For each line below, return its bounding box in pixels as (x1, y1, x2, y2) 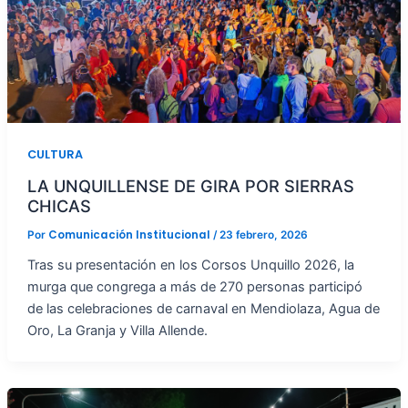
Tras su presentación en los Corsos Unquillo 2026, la (26, 256, 354, 273)
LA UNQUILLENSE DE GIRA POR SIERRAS (26, 176, 354, 197)
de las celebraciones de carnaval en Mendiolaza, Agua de (26, 300, 380, 317)
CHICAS (26, 196, 91, 217)
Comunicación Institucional (47, 228, 213, 243)
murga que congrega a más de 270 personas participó (26, 278, 362, 295)
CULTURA (26, 146, 83, 162)
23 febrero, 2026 (219, 229, 308, 242)
